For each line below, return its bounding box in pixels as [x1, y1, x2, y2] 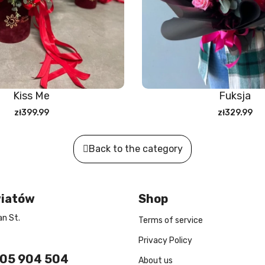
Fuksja [219, 89, 251, 103]
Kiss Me [13, 89, 50, 103]
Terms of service [138, 215, 203, 226]
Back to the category [88, 143, 183, 155]
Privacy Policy [138, 235, 192, 246]
